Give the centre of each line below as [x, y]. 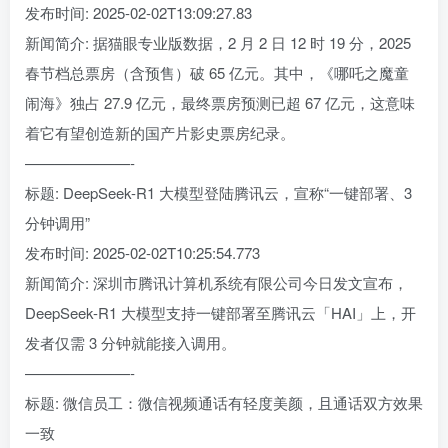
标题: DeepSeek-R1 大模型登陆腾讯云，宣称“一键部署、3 [218, 192]
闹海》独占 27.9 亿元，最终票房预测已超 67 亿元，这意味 [220, 102]
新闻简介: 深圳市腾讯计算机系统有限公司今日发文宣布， [216, 282]
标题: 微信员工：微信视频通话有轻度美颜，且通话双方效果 [224, 402]
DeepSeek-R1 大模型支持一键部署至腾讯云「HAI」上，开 [220, 312]
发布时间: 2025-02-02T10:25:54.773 [142, 252]
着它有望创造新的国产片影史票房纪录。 [160, 132]
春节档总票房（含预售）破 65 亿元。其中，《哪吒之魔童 [217, 72]
